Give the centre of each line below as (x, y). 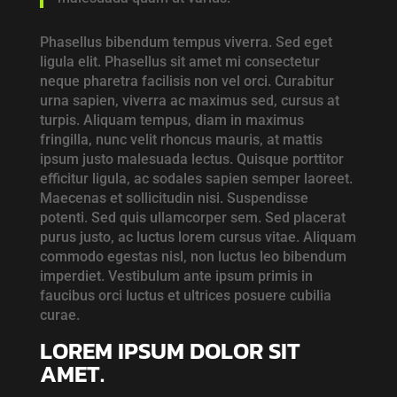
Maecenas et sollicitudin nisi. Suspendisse (174, 198)
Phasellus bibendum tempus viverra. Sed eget (186, 43)
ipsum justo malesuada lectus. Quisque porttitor (191, 160)
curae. (59, 315)
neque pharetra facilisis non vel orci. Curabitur (187, 82)
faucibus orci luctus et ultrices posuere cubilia (185, 296)
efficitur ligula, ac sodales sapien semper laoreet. (196, 179)
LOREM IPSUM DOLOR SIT (170, 351)
